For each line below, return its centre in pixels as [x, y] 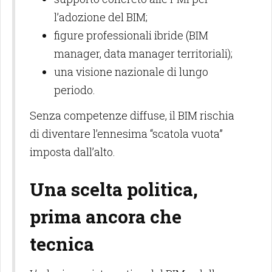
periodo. [75, 90]
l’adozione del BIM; [101, 17]
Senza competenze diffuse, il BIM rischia [132, 115]
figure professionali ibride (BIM [131, 35]
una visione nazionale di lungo [131, 72]
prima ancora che [106, 216]
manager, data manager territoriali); [143, 53]
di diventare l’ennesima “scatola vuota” [126, 134]
